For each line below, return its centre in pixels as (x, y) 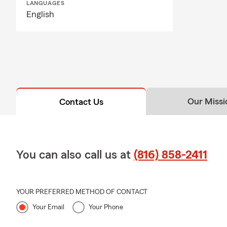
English (40, 14)
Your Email (48, 207)
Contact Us (81, 102)
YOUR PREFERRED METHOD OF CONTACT (82, 192)
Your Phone (106, 207)
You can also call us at (75, 155)
